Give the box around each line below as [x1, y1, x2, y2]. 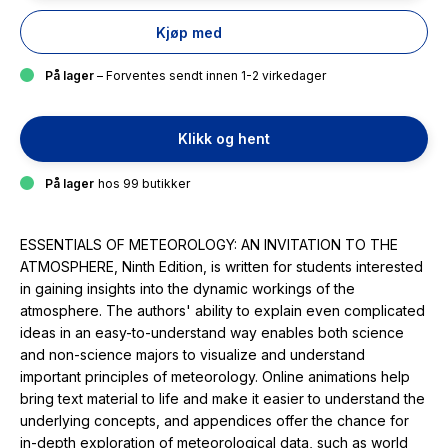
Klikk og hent [178, 130, 270, 147]
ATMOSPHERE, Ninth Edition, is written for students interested [20, 258, 423, 275]
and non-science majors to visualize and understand [20, 346, 365, 363]
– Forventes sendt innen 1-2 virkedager [94, 68, 326, 83]
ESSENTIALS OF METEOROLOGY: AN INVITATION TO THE [20, 236, 398, 253]
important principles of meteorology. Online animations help [20, 368, 410, 385]
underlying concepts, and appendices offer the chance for [20, 412, 409, 429]
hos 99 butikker [97, 176, 190, 191]
